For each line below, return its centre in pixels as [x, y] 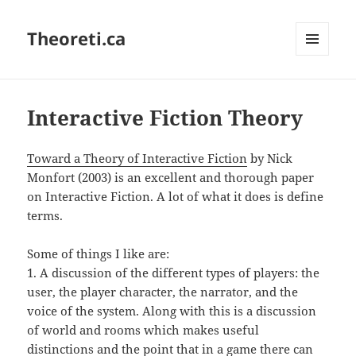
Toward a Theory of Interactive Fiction [137, 159]
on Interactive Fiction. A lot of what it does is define [176, 197]
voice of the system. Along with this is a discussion [172, 311]
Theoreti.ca [77, 39]
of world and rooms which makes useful [143, 330]
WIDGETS [318, 89]
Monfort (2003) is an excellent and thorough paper [171, 178]
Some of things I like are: [99, 254]
